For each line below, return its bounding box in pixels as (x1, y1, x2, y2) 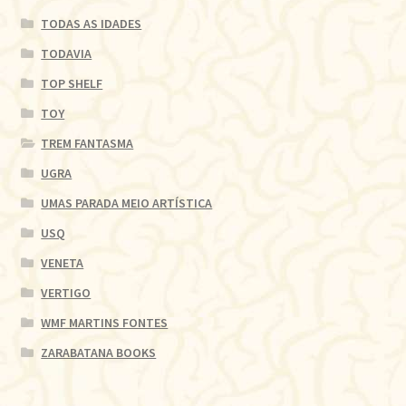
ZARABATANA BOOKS (41, 344, 157, 362)
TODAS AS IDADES (41, 15, 142, 33)
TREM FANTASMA (41, 135, 134, 152)
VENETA (41, 255, 84, 272)
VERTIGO (41, 285, 92, 302)
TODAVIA (41, 45, 92, 63)
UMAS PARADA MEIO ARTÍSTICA (41, 195, 213, 212)
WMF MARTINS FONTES (41, 314, 169, 332)
